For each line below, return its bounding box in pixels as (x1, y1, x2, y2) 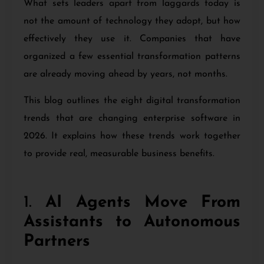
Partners (24, 233, 90, 250)
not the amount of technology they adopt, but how (24, 16, 240, 27)
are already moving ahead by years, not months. (24, 70, 227, 80)
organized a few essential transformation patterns (24, 52, 240, 62)
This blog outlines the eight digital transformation (24, 95, 240, 105)
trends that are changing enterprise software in (24, 113, 240, 123)
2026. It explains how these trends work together (24, 131, 240, 141)
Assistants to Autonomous (24, 214, 240, 231)
